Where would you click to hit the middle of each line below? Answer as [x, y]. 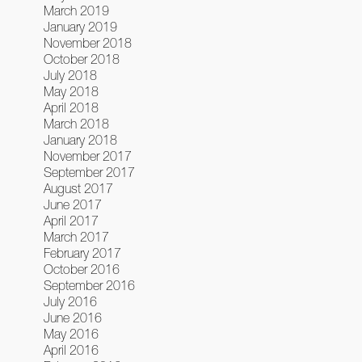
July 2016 [70, 301]
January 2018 [80, 139]
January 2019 [80, 26]
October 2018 [81, 59]
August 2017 [78, 188]
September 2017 [89, 172]
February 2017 [82, 253]
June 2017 [72, 204]
